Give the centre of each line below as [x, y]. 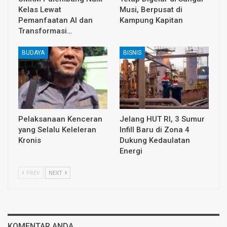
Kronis [30, 141]
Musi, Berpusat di [151, 10]
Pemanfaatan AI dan [55, 21]
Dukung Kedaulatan [155, 141]
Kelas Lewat [40, 10]
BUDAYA [33, 53]
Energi [131, 151]
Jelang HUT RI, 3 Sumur [162, 119]
